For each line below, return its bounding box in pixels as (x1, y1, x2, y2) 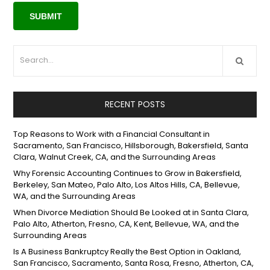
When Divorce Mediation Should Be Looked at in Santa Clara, (13, 207, 250, 219)
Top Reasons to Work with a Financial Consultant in (13, 128, 210, 140)
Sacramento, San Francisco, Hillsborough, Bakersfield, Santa (13, 140, 249, 152)
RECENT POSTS (105, 98, 165, 111)
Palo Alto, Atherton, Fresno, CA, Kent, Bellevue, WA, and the (13, 218, 240, 230)
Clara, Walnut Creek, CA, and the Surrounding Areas (13, 151, 216, 163)
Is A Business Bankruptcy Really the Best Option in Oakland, (13, 246, 242, 258)
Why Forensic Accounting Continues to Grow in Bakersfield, (13, 168, 242, 180)
